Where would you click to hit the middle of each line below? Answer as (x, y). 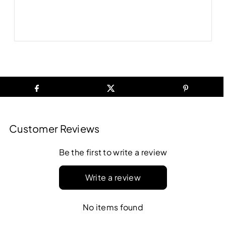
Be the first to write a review (113, 152)
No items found (113, 207)
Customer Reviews (54, 128)
